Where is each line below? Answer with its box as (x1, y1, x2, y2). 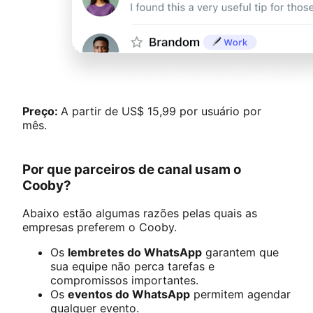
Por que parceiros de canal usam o (22, 161, 241, 177)
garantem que (202, 245, 279, 260)
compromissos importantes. (50, 273, 198, 288)
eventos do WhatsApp (68, 287, 190, 302)
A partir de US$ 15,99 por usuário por (61, 103, 261, 118)
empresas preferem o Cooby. (22, 220, 180, 235)
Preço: (22, 103, 61, 118)
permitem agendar (190, 287, 291, 302)
